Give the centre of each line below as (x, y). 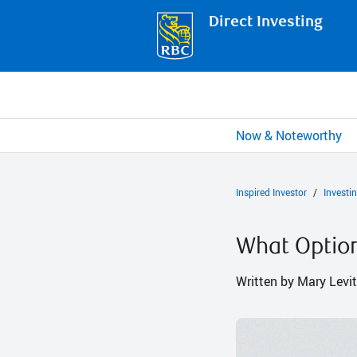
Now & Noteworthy (289, 135)
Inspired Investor (271, 192)
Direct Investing (266, 22)
